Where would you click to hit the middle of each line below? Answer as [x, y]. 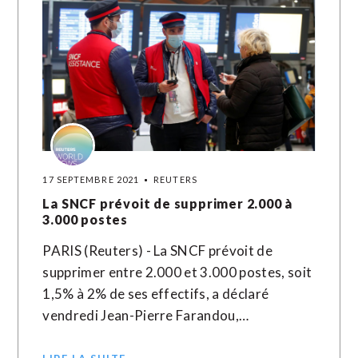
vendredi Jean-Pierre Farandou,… [146, 315]
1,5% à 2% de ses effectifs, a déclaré [156, 294]
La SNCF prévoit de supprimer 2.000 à [168, 203]
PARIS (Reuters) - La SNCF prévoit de [157, 251]
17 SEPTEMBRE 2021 [91, 179]
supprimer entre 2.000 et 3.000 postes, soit [177, 272]
